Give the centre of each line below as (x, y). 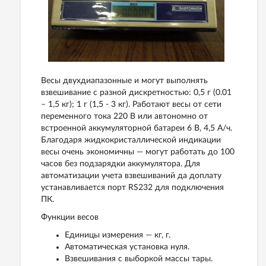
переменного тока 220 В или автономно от (124, 116)
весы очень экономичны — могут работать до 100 (138, 152)
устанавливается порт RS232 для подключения (132, 187)
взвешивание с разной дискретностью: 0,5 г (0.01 (136, 92)
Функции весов (70, 217)
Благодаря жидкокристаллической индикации (131, 140)
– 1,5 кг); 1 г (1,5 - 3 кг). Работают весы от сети (131, 104)
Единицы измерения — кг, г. (118, 235)
